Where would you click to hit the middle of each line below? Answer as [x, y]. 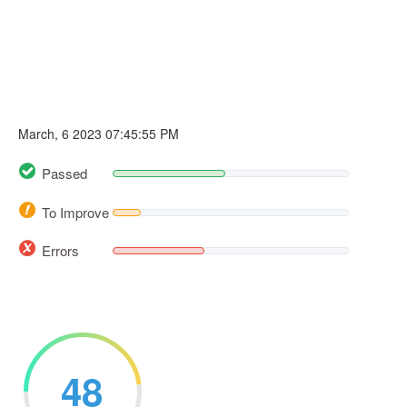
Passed [65, 174]
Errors [60, 250]
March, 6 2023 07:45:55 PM [99, 134]
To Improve [75, 212]
